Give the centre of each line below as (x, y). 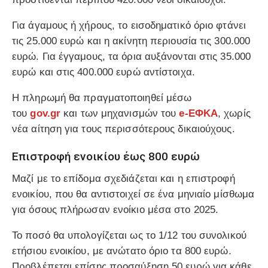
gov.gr (45, 114)
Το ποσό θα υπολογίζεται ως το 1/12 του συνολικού (129, 235)
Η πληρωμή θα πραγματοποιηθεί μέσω (102, 98)
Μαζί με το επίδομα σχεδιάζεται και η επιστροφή (124, 178)
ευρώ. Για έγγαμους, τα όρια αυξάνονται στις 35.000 (132, 57)
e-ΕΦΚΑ (199, 114)
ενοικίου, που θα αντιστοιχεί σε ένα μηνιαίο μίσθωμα (133, 194)
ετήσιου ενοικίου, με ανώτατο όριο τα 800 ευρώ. (122, 251)
